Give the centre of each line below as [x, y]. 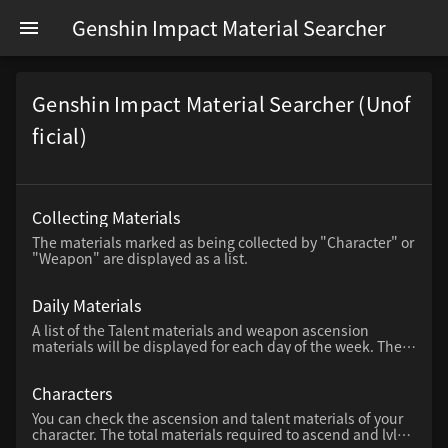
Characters [72, 392]
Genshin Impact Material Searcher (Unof [222, 103]
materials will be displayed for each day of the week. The [217, 346]
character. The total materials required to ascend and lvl [214, 434]
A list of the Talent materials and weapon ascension [200, 330]
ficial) [59, 135]
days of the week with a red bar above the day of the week [220, 362]
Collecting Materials [106, 216]
